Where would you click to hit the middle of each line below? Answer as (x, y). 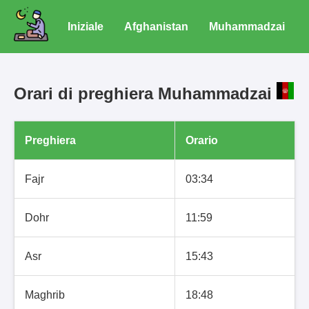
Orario (202, 140)
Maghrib (45, 295)
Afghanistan (156, 27)
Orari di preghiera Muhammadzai (145, 93)
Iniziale (86, 27)
